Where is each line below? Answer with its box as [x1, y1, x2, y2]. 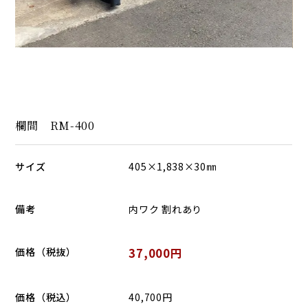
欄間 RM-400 [15, 116, 95, 133]
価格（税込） [15, 289, 76, 304]
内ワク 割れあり [129, 201, 203, 216]
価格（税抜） [15, 244, 76, 258]
